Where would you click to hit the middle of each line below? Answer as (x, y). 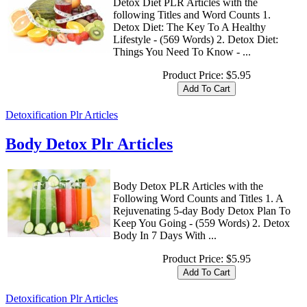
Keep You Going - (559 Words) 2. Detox (201, 223)
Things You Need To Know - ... (182, 51)
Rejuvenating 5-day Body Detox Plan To (202, 210)
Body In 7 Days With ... (165, 235)
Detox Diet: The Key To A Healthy (189, 27)
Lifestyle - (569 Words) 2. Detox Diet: (196, 39)
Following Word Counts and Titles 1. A (198, 198)
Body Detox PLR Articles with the (188, 186)
